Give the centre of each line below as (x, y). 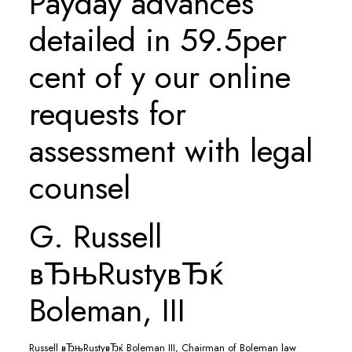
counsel (79, 187)
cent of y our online (159, 77)
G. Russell (95, 236)
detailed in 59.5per (158, 40)
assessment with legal (170, 150)
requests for (107, 114)
